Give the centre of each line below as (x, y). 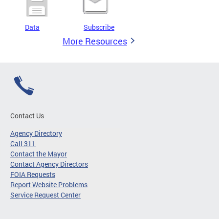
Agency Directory (36, 133)
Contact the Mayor (39, 154)
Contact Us (27, 116)
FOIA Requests (33, 175)
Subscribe (99, 27)
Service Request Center (45, 195)
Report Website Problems (49, 185)
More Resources (95, 41)
